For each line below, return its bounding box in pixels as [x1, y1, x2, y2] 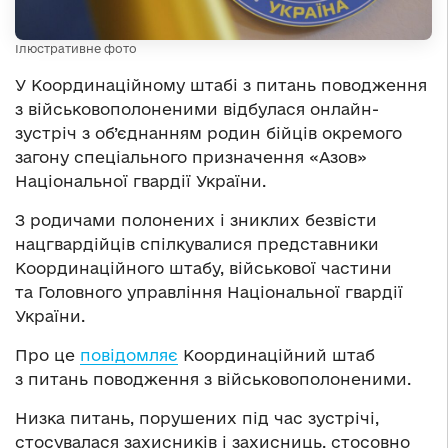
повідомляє [80, 345, 178, 364]
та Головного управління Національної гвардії [15, 282, 403, 301]
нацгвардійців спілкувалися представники [15, 234, 379, 253]
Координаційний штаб [178, 345, 375, 364]
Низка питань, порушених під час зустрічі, [15, 408, 379, 427]
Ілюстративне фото [15, 41, 137, 55]
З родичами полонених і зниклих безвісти [15, 210, 377, 229]
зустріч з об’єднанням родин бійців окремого [15, 123, 402, 142]
